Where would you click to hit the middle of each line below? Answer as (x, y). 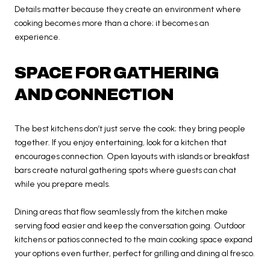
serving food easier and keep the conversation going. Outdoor (130, 225)
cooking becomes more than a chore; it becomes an (112, 24)
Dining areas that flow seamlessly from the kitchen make (121, 212)
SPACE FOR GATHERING (117, 73)
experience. (37, 37)
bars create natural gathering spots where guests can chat (125, 170)
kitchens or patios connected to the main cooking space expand (133, 239)
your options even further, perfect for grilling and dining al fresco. (135, 253)
